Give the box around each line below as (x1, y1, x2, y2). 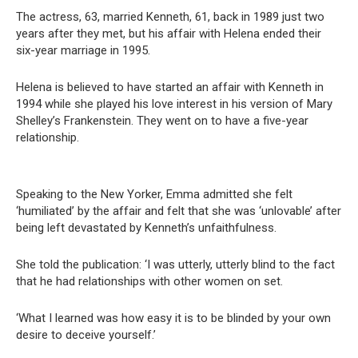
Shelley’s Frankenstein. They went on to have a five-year (16, 113, 308, 129)
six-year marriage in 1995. (16, 43, 150, 58)
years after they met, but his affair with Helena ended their (16, 26, 321, 42)
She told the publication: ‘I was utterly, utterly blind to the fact (16, 257, 335, 272)
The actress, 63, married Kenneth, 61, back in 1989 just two (16, 10, 324, 25)
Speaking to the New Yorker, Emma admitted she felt (16, 187, 292, 202)
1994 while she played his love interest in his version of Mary (16, 97, 332, 112)
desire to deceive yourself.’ (16, 328, 156, 343)
